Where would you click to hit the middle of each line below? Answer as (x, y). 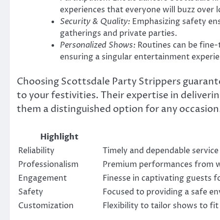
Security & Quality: (95, 21)
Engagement (42, 179)
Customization (46, 206)
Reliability (36, 151)
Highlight (59, 137)
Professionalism (48, 165)
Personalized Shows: (98, 45)
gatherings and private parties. (119, 33)
